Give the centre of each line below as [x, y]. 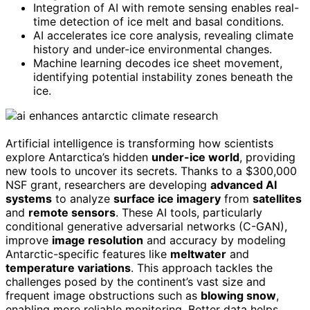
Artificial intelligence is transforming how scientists [139, 143]
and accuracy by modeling [215, 240]
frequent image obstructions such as [103, 295]
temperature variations [68, 267]
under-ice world [195, 157]
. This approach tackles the [202, 267]
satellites [277, 198]
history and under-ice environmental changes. [153, 49]
